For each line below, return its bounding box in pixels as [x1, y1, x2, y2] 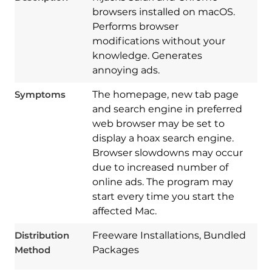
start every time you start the [92, 191, 234, 203]
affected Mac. [92, 205, 157, 217]
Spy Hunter [119, 197, 171, 208]
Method [14, 244, 50, 256]
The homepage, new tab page [92, 89, 239, 101]
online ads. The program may [92, 176, 233, 188]
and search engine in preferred [92, 103, 242, 115]
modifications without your [92, 35, 225, 47]
